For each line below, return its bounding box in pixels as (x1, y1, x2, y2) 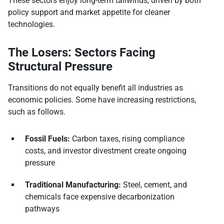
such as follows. (8, 107, 65, 117)
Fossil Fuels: (25, 134, 70, 144)
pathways (25, 204, 59, 214)
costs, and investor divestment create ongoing (25, 146, 186, 156)
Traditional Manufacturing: (25, 180, 121, 190)
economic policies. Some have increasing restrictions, (8, 95, 196, 105)
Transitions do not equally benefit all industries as (8, 83, 183, 93)
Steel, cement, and (121, 180, 187, 190)
